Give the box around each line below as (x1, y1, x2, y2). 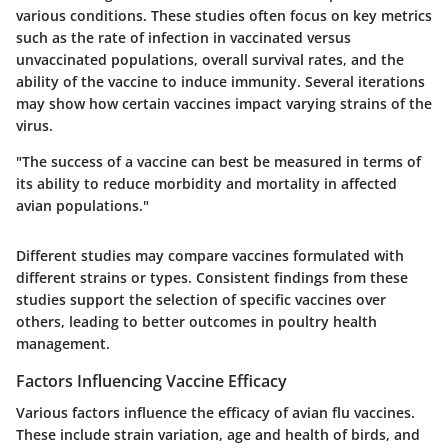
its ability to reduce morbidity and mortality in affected (16, 173, 397, 193)
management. (16, 333, 110, 353)
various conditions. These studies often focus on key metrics (16, 5, 432, 25)
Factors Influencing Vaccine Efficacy (16, 369, 287, 392)
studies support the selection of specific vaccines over (16, 289, 386, 309)
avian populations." (16, 195, 149, 215)
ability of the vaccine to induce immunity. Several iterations (16, 71, 425, 91)
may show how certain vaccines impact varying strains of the (16, 93, 432, 113)
